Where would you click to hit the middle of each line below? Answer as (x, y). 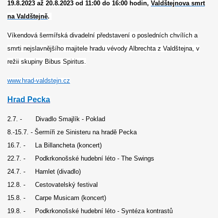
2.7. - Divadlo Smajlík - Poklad (56, 119)
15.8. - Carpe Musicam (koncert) (57, 198)
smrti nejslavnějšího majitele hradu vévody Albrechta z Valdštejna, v (103, 49)
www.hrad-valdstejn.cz (39, 81)
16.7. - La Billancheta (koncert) (54, 145)
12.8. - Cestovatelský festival (53, 184)
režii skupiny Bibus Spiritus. (47, 62)
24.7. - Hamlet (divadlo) (44, 171)
